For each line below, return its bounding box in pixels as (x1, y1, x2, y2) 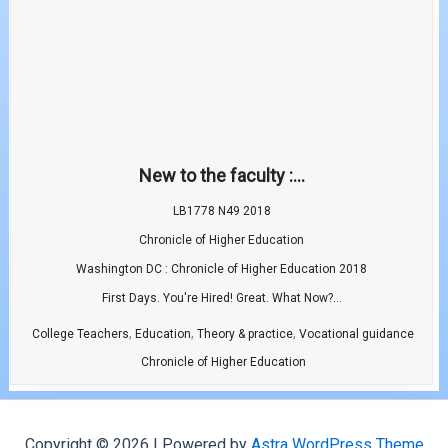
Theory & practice (197, 326, 293, 341)
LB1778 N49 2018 (172, 203, 271, 218)
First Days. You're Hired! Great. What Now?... (101, 290, 342, 305)
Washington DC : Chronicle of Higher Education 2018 (76, 261, 367, 276)
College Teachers (32, 326, 129, 341)
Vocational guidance (299, 326, 414, 341)
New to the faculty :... (138, 164, 305, 186)
